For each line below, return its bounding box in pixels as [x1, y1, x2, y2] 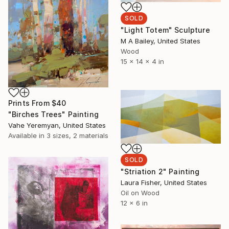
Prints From [8, 99, 52, 108]
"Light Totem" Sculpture [121, 26, 210, 35]
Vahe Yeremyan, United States [8, 121, 106, 130]
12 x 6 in [121, 199, 148, 208]
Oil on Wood [121, 189, 159, 197]
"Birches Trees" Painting [8, 110, 99, 119]
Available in [8, 131, 47, 140]
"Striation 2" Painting [121, 167, 200, 176]
